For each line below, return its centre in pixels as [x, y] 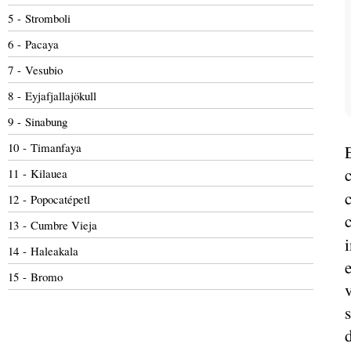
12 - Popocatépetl [49, 199]
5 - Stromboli [39, 18]
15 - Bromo [35, 277]
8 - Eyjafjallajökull [52, 96]
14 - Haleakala [43, 251]
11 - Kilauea [38, 173]
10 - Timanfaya [45, 147]
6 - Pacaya [33, 44]
